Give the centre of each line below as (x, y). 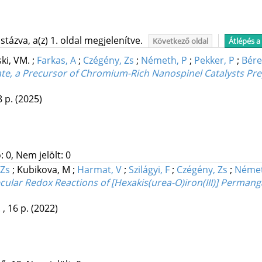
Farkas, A (56, 61)
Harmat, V (99, 170)
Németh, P (164, 61)
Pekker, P (214, 61)
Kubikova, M (44, 170)
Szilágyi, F (149, 170)
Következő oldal (180, 41)
